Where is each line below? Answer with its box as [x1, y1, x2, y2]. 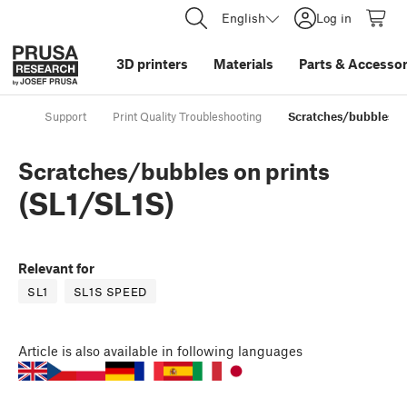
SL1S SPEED [73, 284, 147, 300]
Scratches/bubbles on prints [18, 157, 330, 185]
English [222, 10, 265, 25]
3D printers [116, 55, 188, 72]
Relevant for [18, 260, 94, 277]
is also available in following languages [62, 342, 303, 360]
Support [45, 109, 86, 124]
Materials [213, 55, 273, 72]
